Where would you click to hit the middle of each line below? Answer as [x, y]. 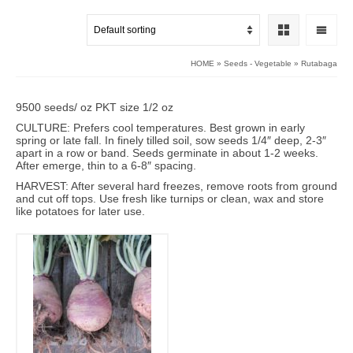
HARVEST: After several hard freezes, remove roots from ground [176, 186]
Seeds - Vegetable [258, 64]
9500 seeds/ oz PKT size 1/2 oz [95, 108]
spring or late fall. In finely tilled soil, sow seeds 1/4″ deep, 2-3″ [171, 141]
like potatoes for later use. [80, 212]
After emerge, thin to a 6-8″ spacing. [106, 166]
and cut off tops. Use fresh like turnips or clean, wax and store [170, 199]
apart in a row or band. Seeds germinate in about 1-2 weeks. [167, 153]
